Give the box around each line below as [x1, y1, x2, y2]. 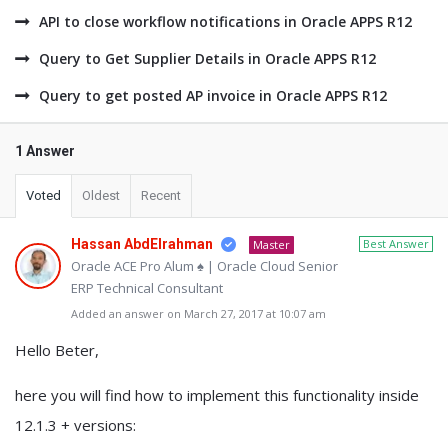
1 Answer [15, 143, 75, 159]
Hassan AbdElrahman [71, 236, 213, 252]
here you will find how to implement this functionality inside [15, 385, 419, 405]
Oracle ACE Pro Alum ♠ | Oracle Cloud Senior [71, 257, 338, 275]
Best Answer [363, 236, 429, 251]
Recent [141, 188, 181, 203]
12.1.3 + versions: [15, 415, 136, 435]
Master [253, 237, 290, 252]
